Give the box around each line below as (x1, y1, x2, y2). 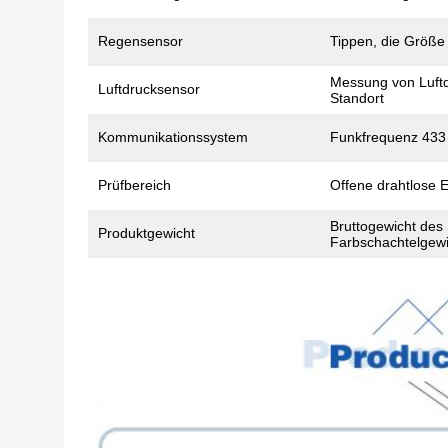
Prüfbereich (98, 176, 171, 193)
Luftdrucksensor (98, 80, 200, 97)
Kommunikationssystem (98, 128, 248, 145)
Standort (330, 89, 384, 106)
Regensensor (98, 32, 183, 49)
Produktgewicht (98, 224, 195, 241)
